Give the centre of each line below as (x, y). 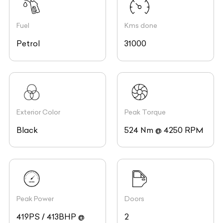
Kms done (141, 26)
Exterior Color (38, 112)
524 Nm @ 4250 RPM (164, 130)
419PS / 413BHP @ (51, 217)
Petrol (28, 44)
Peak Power (35, 199)
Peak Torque (145, 112)
